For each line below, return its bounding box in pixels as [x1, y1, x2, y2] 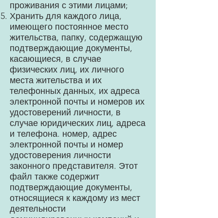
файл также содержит [10, 171, 99, 182]
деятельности [10, 203, 66, 214]
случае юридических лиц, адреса [10, 118, 145, 128]
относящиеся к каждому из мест [10, 193, 140, 203]
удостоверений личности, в [10, 107, 121, 118]
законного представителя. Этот [10, 161, 138, 171]
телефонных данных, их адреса [10, 86, 140, 96]
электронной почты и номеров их [10, 96, 145, 107]
